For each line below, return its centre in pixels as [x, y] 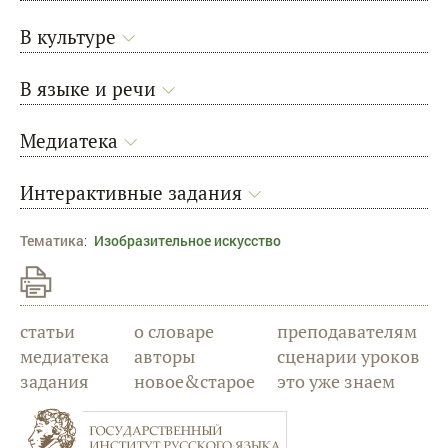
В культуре [68, 37]
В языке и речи [88, 89]
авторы [165, 356]
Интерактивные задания [131, 193]
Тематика [52, 240]
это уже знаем [336, 381]
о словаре [174, 331]
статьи [47, 331]
